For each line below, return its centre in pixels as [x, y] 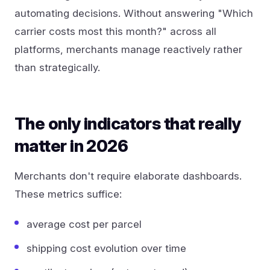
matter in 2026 [71, 146]
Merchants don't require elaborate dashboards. [128, 176]
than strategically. [57, 67]
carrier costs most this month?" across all [115, 31]
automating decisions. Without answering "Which [134, 13]
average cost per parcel [84, 224]
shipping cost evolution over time [106, 248]
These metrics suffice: [68, 194]
